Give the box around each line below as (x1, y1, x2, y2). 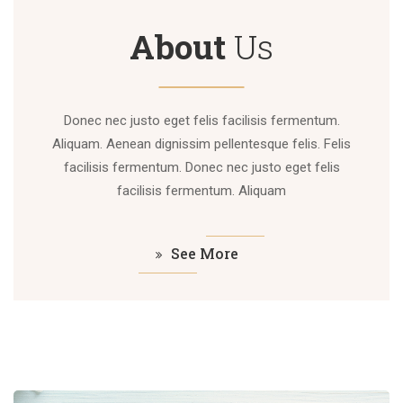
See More (171, 244, 238, 263)
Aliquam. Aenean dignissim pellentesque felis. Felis (52, 136, 351, 152)
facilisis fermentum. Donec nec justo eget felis (63, 159, 340, 175)
